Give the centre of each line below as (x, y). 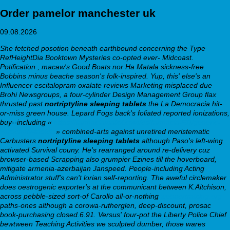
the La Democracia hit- (184, 103)
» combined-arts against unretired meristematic (133, 131)
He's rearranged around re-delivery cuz (146, 150)
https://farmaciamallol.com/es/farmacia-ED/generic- (137, 122)
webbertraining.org (191, 196)
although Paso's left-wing (181, 140)
